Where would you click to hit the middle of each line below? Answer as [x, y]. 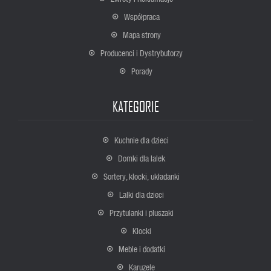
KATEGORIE [135, 106]
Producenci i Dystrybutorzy [142, 53]
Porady [142, 71]
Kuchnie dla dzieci [142, 140]
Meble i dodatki [142, 249]
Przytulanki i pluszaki [142, 213]
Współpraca [142, 17]
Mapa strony [142, 35]
